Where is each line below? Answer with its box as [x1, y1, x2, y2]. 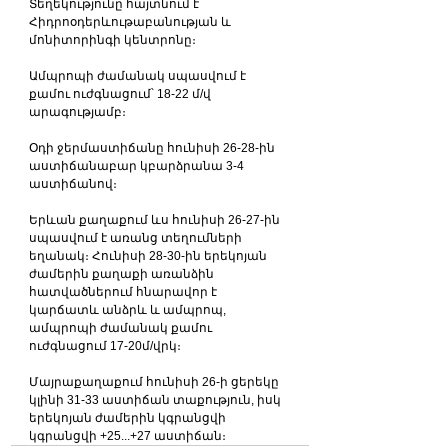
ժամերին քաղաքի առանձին [29, 266, 217, 281]
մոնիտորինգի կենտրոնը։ [29, 32, 196, 47]
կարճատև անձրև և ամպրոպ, [29, 302, 229, 317]
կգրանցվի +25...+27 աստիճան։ [29, 428, 226, 443]
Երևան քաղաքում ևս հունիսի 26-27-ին [29, 212, 283, 227]
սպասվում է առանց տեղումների [29, 230, 245, 245]
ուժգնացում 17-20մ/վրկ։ [29, 338, 181, 353]
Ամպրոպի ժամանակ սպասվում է [29, 68, 249, 83]
